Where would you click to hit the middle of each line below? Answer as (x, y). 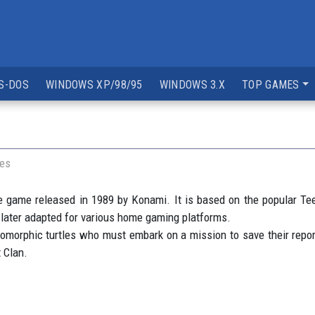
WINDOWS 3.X (192, 85)
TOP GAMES (271, 85)
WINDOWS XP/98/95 (94, 85)
